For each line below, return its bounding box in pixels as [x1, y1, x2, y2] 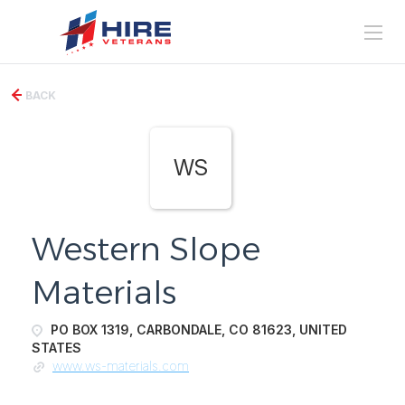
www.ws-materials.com [52, 358, 189, 373]
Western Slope [32, 229, 260, 268]
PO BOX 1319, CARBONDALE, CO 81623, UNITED [47, 322, 347, 337]
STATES [32, 340, 81, 355]
